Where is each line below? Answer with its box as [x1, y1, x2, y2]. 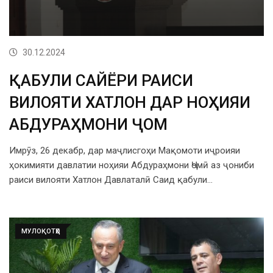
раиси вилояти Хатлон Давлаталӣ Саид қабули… [9, 174, 213, 186]
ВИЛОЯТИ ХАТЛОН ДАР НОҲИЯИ [9, 93, 250, 112]
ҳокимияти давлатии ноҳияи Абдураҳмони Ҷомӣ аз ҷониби [9, 160, 254, 171]
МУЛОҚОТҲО [21, 227, 60, 236]
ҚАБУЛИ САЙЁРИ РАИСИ [9, 71, 193, 90]
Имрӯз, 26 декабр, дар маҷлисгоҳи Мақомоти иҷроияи [9, 145, 240, 157]
